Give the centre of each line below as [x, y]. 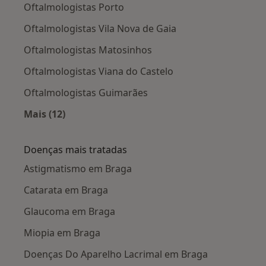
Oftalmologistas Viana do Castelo [99, 72]
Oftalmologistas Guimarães [86, 93]
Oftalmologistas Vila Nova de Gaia [100, 29]
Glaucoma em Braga [69, 212]
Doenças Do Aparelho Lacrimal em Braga [116, 254]
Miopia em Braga [62, 233]
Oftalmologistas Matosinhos [88, 50]
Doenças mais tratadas [75, 150]
